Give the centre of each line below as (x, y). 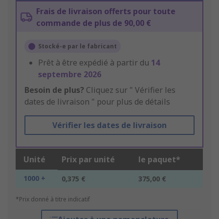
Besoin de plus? (54, 90)
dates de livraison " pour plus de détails (97, 102)
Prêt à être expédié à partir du (95, 63)
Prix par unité (88, 160)
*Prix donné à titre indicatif (53, 199)
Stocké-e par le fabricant (77, 46)
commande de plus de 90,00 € (94, 23)
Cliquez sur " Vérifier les (130, 90)
